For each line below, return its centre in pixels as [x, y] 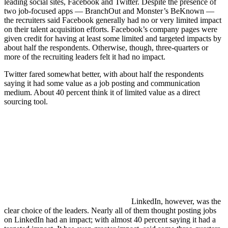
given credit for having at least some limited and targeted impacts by [113, 39]
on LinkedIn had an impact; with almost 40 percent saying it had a [110, 220]
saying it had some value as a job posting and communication [102, 83]
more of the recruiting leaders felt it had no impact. [85, 57]
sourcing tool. [26, 102]
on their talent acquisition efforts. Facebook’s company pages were [111, 30]
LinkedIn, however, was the [176, 202]
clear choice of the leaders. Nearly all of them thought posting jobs [110, 211]
